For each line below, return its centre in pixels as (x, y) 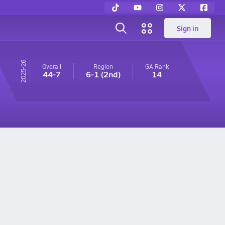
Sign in (188, 28)
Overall (51, 66)
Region (103, 66)
